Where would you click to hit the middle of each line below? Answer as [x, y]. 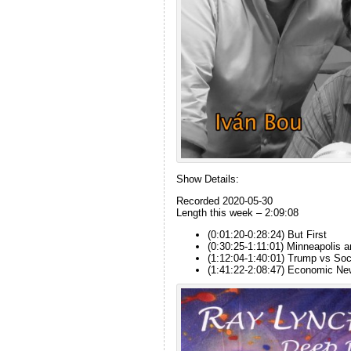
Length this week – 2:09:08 [237, 212]
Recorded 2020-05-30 [224, 201]
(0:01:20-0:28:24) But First [267, 234]
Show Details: [207, 179]
